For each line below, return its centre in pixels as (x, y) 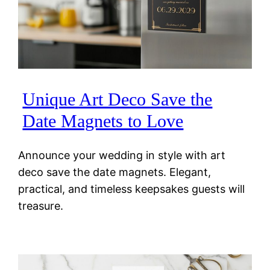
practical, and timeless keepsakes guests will (132, 189)
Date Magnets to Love (103, 121)
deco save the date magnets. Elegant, (115, 172)
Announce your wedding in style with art (122, 155)
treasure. (41, 206)
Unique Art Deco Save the (118, 99)
